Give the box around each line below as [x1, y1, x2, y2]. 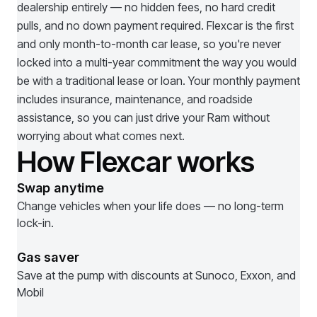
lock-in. [17, 216, 54, 230]
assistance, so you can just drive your [17, 110, 207, 125]
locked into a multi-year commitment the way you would [17, 55, 296, 69]
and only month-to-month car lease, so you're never [17, 37, 281, 51]
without [230, 110, 270, 125]
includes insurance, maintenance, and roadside [17, 92, 253, 106]
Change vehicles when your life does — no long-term [17, 199, 284, 213]
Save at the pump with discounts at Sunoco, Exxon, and [17, 268, 296, 282]
